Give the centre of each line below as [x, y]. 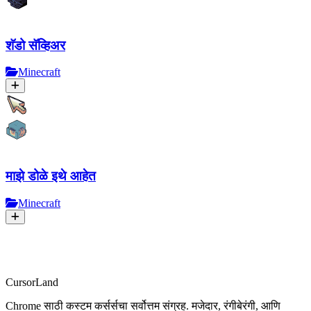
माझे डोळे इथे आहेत [51, 176]
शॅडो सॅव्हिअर [35, 45]
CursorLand [32, 282]
